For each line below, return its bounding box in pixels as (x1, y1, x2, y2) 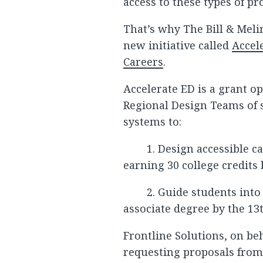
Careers (123, 55, 163, 69)
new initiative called (123, 38, 232, 52)
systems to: (123, 114, 181, 129)
